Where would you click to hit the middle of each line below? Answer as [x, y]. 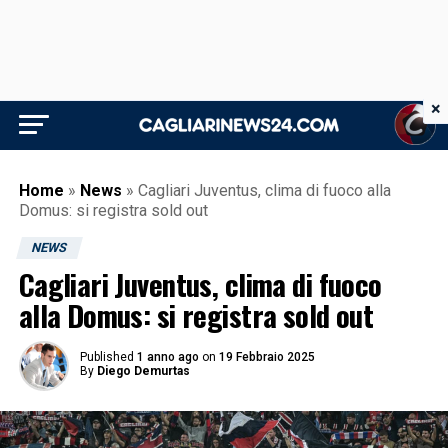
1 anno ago [167, 357]
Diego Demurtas [143, 371]
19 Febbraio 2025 [266, 357]
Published [106, 357]
